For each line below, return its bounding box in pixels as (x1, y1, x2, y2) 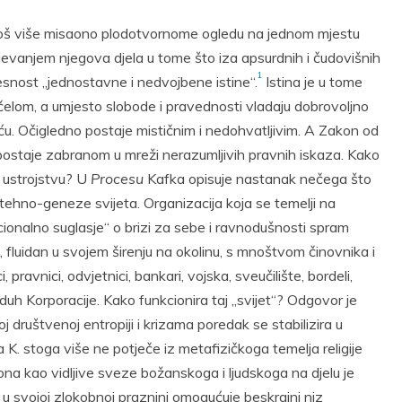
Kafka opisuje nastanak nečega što (144, 170, 371, 188)
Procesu (91, 170, 144, 188)
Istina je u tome (262, 73, 363, 91)
